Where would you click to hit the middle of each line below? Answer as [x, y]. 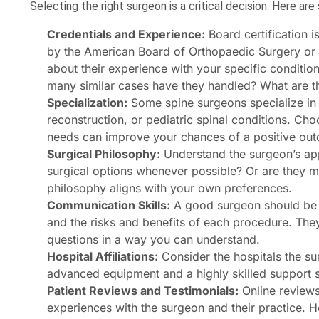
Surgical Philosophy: [104, 154]
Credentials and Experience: [126, 35]
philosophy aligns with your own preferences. [169, 188]
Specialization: [87, 103]
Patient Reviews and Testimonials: [143, 291]
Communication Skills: [109, 205]
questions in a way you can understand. [153, 240]
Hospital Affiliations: [103, 257]
